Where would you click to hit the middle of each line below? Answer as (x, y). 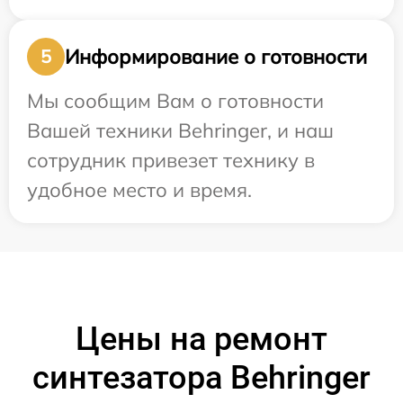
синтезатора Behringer (201, 378)
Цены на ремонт (201, 340)
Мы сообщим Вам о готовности (175, 101)
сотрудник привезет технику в (171, 161)
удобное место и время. (139, 190)
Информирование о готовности (216, 56)
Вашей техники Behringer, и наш (180, 131)
